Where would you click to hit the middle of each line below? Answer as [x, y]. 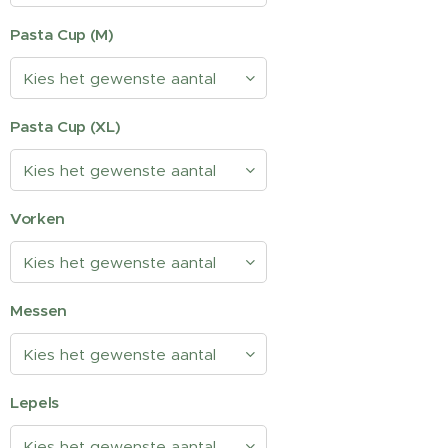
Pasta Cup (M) [62, 34]
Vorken [38, 218]
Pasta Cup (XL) [65, 126]
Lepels [35, 402]
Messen [39, 310]
